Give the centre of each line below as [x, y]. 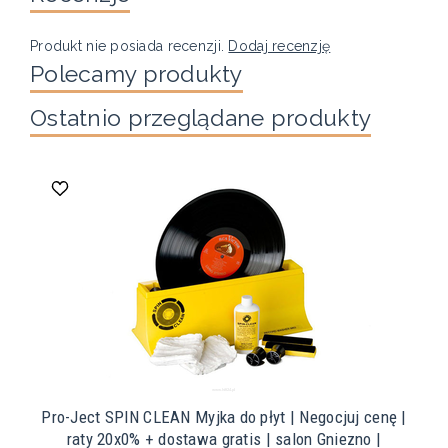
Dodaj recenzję [279, 46]
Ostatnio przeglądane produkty [201, 118]
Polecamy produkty [136, 74]
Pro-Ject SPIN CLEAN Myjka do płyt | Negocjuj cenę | [224, 417]
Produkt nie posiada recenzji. [129, 46]
